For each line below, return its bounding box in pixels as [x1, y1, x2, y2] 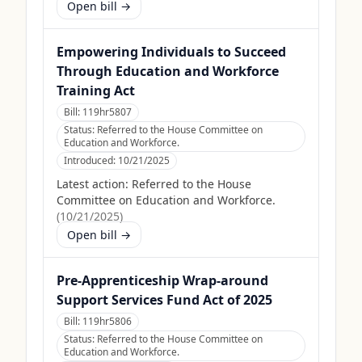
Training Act [57, 82, 135, 99]
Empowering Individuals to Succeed [57, 43, 286, 61]
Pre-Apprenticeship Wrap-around [57, 271, 268, 289]
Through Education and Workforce [57, 62, 279, 80]
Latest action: [57, 176, 128, 192]
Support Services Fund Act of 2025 [57, 291, 272, 309]
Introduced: [64, 154, 118, 167]
